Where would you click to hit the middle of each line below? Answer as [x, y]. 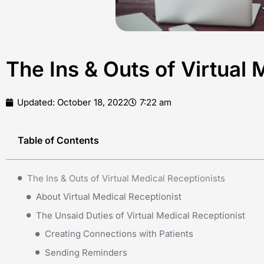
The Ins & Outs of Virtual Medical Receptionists [126, 178]
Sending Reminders [86, 252]
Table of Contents [58, 140]
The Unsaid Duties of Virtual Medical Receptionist [141, 215]
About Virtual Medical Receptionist [109, 197]
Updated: [37, 102]
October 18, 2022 [93, 102]
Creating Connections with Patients [119, 234]
